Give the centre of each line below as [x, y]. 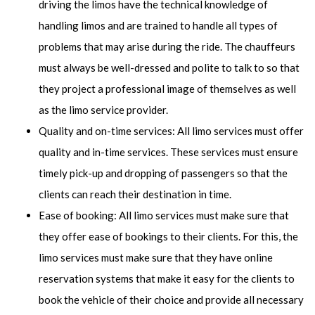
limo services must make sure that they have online [156, 257]
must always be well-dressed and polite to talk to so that [169, 67]
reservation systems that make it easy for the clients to [167, 278]
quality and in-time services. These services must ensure [168, 152]
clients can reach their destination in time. [135, 194]
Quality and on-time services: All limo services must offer [171, 131]
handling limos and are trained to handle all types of [158, 25]
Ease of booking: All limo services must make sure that [164, 215]
